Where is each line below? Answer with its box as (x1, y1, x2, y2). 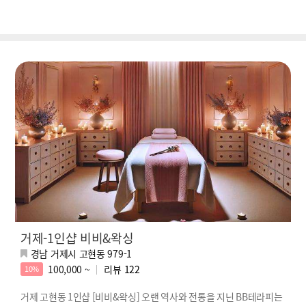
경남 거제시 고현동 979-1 (30, 246, 132, 260)
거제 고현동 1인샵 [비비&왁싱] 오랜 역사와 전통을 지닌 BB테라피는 (20, 289, 283, 303)
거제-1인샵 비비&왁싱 (20, 228, 134, 247)
